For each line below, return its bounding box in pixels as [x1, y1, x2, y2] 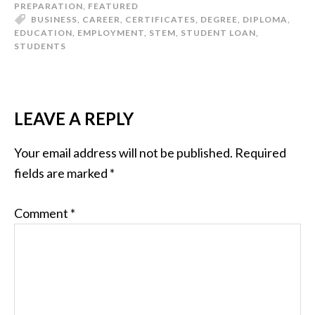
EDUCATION [14, 27, 72, 38]
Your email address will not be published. [14, 145, 233, 160]
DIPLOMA [243, 14, 288, 25]
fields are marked [14, 165, 110, 181]
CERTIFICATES [125, 14, 195, 25]
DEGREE [200, 14, 238, 25]
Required [235, 145, 286, 160]
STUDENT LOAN [181, 27, 256, 38]
